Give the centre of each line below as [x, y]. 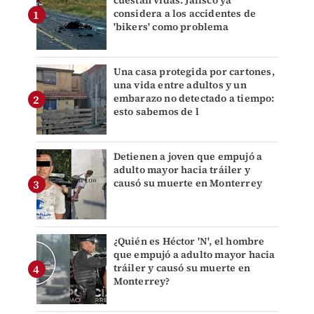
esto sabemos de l [156, 112]
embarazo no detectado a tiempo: [194, 98]
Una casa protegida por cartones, [194, 72]
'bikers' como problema [171, 27]
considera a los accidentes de [185, 14]
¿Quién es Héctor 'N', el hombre [189, 241]
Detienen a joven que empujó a [188, 157]
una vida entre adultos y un [180, 85]
